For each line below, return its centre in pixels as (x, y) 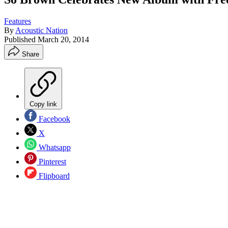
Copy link (43, 104)
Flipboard (53, 176)
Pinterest (51, 161)
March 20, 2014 (63, 39)
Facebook (53, 119)
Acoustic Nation (41, 30)
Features (18, 21)
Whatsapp (54, 147)
